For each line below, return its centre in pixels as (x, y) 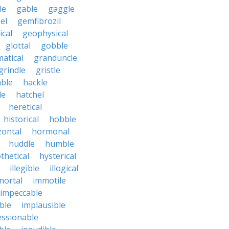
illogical (64, 168)
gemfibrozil (39, 21)
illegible (25, 168)
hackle (35, 82)
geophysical (45, 33)
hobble (63, 119)
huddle (22, 144)
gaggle (61, 9)
